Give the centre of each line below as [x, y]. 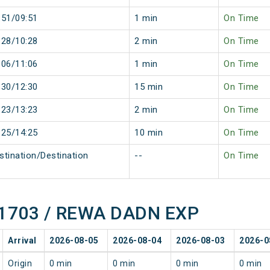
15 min [149, 87]
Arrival [22, 241]
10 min [149, 133]
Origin [20, 264]
